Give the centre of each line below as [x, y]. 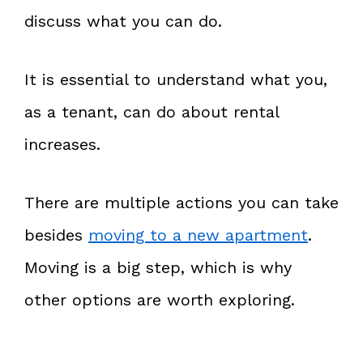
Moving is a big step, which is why [158, 267]
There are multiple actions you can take [181, 202]
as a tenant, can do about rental [152, 111]
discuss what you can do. [123, 21]
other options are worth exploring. [160, 299]
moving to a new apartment [198, 235]
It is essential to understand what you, [176, 79]
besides [56, 235]
